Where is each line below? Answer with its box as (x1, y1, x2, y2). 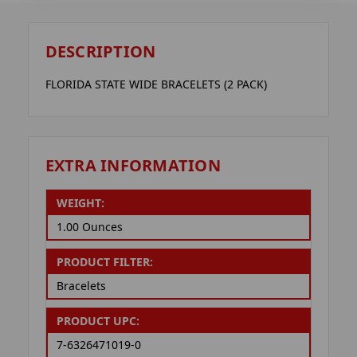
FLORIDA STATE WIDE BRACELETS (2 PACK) (45, 76, 267, 92)
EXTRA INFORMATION (45, 154, 221, 176)
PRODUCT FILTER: (56, 254, 153, 270)
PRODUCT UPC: (56, 313, 139, 329)
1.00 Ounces (56, 219, 123, 235)
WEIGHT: (56, 195, 104, 211)
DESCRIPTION (45, 41, 156, 63)
